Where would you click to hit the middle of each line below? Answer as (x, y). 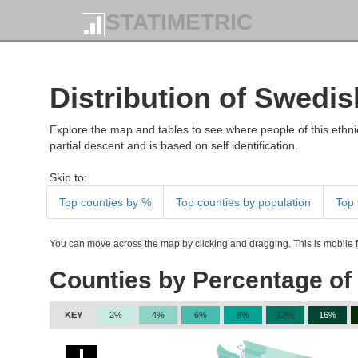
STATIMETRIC (179, 22)
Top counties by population (243, 202)
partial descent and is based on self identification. (174, 145)
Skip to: (68, 177)
